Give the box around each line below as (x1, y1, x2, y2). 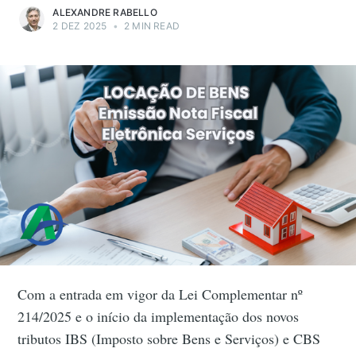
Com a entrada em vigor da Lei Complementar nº (17, 284, 304, 304)
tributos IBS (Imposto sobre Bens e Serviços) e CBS (17, 329, 321, 349)
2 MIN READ (121, 20, 180, 33)
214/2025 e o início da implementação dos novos (17, 307, 300, 327)
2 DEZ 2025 (52, 20, 107, 33)
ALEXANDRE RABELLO (52, 6, 157, 19)
